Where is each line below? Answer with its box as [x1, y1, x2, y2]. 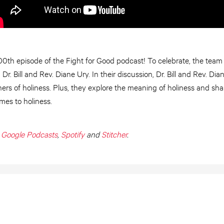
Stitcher [101, 128, 127, 139]
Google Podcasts [1, 128, 57, 139]
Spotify [61, 128, 84, 139]
